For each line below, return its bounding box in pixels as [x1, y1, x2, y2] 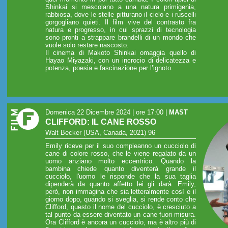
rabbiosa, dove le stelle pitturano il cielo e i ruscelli [45, 11, 196, 19]
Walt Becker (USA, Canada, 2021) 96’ [45, 128, 157, 136]
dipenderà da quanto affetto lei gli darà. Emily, [45, 180, 196, 188]
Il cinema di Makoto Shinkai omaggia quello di [45, 49, 196, 57]
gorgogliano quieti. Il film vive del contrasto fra [45, 18, 196, 26]
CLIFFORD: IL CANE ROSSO [45, 118, 156, 127]
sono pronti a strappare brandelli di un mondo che [45, 34, 196, 42]
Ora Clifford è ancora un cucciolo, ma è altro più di [45, 218, 196, 226]
